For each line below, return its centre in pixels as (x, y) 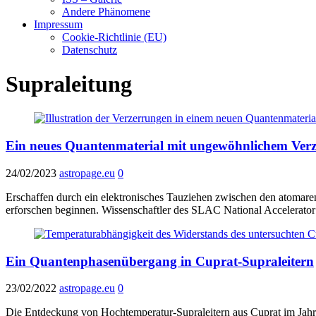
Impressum (58, 24)
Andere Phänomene (106, 11)
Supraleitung (69, 84)
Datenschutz (90, 49)
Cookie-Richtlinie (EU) (114, 37)
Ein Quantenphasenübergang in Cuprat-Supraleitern (160, 261)
